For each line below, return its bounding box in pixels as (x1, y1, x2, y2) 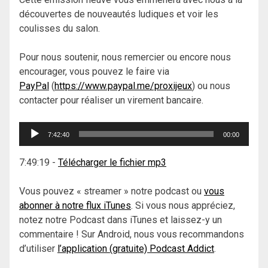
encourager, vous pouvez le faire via (19, 65, 169, 77)
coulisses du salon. (19, 22, 100, 34)
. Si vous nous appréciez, (131, 199, 235, 211)
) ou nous (192, 80, 230, 92)
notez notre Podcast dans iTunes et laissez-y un (19, 214, 222, 226)
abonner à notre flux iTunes (19, 199, 131, 211)
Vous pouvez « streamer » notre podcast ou (19, 185, 204, 197)
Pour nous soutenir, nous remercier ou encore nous (19, 51, 231, 63)
